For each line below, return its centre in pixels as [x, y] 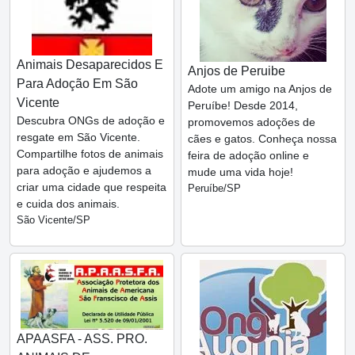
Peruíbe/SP [214, 188]
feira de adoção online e [248, 155]
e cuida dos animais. [68, 203]
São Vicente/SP [53, 219]
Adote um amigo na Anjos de [260, 88]
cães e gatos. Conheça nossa [262, 138]
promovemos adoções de [252, 122]
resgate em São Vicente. [78, 137]
